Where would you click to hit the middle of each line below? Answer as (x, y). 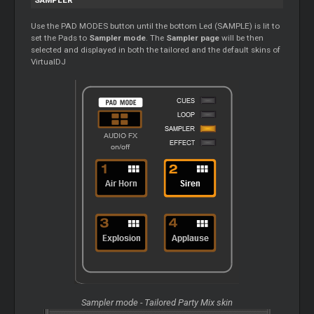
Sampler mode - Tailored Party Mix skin (157, 303)
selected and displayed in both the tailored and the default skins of (156, 50)
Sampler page (193, 38)
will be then (242, 38)
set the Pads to (60, 38)
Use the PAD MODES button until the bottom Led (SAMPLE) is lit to (156, 26)
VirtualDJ (49, 62)
